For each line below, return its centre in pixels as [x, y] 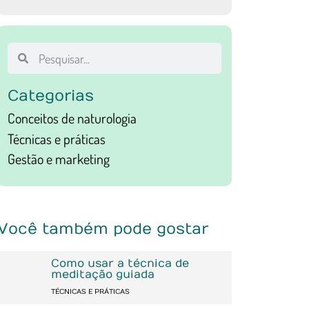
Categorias [50, 96]
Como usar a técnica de [120, 263]
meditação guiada [102, 274]
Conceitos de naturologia [72, 118]
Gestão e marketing [58, 159]
